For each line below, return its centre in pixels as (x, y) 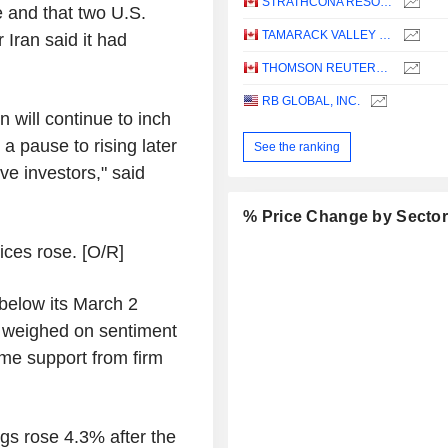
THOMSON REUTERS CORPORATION (382, 68)
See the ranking (297, 146)
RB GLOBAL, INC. (311, 101)
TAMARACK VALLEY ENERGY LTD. (385, 35)
